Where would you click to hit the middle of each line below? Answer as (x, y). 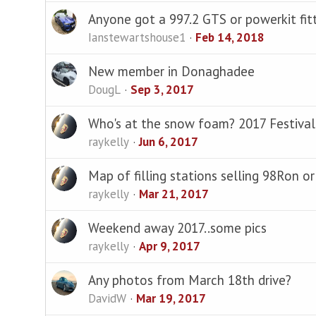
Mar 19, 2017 (171, 298)
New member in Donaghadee (171, 71)
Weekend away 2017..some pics (177, 227)
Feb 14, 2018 (230, 37)
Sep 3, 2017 (162, 89)
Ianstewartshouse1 (136, 37)
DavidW (107, 298)
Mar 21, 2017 (174, 194)
